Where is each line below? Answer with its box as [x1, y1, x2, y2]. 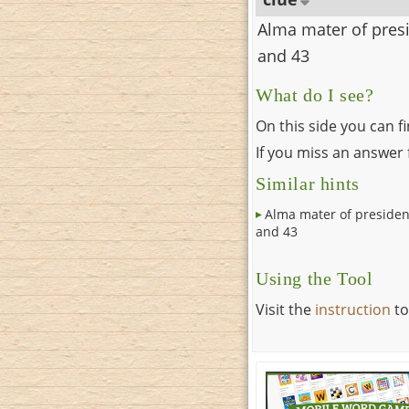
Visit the [256, 299, 315, 320]
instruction [315, 299, 391, 320]
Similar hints [256, 174, 360, 194]
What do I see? [256, 86, 374, 106]
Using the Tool [256, 269, 373, 289]
